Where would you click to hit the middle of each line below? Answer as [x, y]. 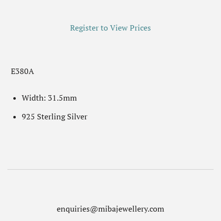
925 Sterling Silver [54, 116]
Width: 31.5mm [49, 98]
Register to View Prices [110, 28]
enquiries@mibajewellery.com [110, 209]
